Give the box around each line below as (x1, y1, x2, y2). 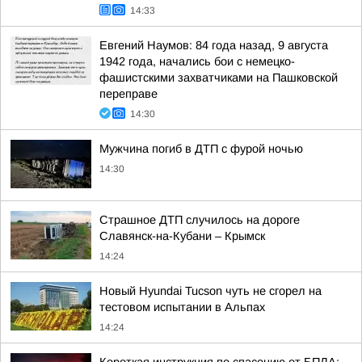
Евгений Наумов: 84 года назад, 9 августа (99, 39, 328, 52)
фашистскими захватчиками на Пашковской (99, 71, 338, 84)
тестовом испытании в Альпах (99, 301, 265, 314)
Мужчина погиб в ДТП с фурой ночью (99, 142, 303, 155)
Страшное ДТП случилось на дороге (99, 213, 300, 226)
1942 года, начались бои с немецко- (99, 55, 295, 68)
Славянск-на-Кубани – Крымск (99, 229, 265, 242)
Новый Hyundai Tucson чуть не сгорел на (99, 284, 322, 297)
